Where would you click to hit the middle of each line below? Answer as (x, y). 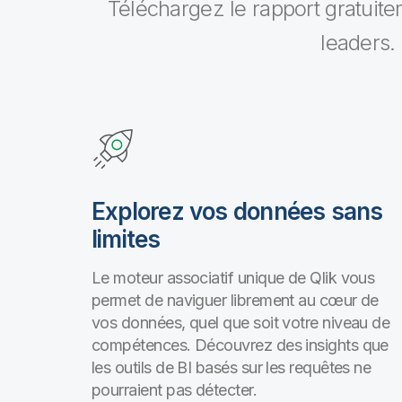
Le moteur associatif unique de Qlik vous (233, 278)
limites (126, 239)
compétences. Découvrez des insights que (240, 345)
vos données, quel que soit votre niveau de (241, 323)
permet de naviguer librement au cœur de (235, 300)
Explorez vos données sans (237, 211)
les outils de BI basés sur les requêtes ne (232, 367)
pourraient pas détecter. (175, 390)
